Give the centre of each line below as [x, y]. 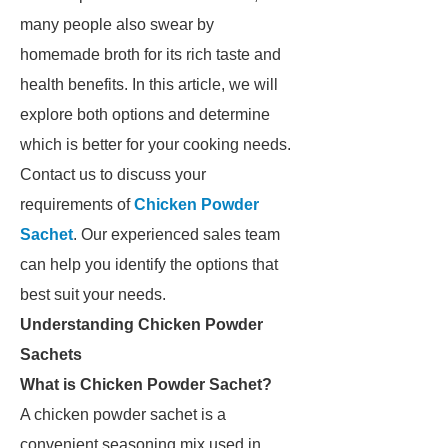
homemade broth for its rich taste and [150, 54]
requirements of [77, 204]
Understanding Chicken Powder [141, 324]
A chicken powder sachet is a [123, 414]
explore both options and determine [145, 114]
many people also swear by [117, 24]
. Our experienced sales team [176, 234]
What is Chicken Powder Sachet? [146, 384]
